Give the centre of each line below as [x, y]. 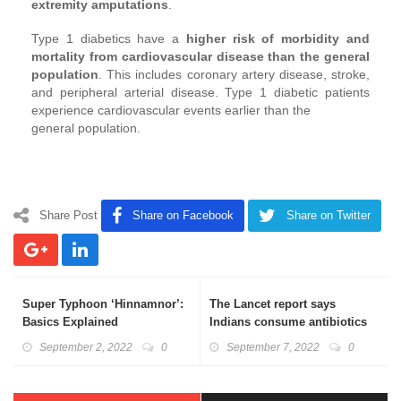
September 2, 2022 [86, 347]
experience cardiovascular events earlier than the [171, 110]
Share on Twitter [328, 215]
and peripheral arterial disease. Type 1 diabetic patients [200, 92]
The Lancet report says [273, 303]
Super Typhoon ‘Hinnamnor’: [103, 303]
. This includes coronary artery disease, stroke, [234, 74]
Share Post [68, 215]
